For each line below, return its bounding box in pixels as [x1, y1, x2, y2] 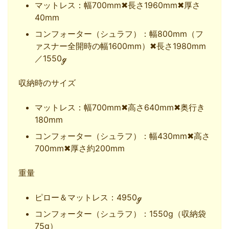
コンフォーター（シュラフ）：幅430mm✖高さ [35, 131, 210, 142]
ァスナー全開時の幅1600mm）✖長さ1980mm [35, 41, 206, 52]
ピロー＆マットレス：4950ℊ [35, 192, 142, 203]
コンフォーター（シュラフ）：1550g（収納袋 [35, 209, 206, 219]
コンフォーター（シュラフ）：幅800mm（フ [35, 29, 203, 39]
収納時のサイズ [18, 78, 76, 88]
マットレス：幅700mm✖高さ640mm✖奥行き [35, 102, 205, 113]
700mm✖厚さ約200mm [35, 143, 125, 154]
